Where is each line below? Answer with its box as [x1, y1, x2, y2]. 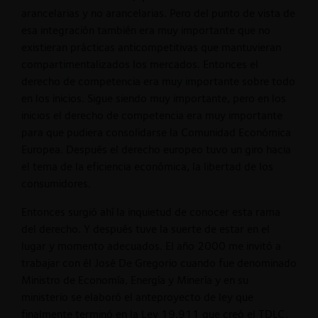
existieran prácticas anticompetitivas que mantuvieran [21, 40, 281, 54]
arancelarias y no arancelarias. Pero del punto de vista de [21, 6, 295, 20]
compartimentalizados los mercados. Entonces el [21, 57, 258, 71]
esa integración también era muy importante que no [21, 23, 270, 37]
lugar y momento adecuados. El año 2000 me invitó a [21, 238, 281, 253]
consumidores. [21, 176, 91, 190]
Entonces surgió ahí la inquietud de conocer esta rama [21, 204, 280, 219]
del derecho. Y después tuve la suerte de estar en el [21, 221, 270, 236]
